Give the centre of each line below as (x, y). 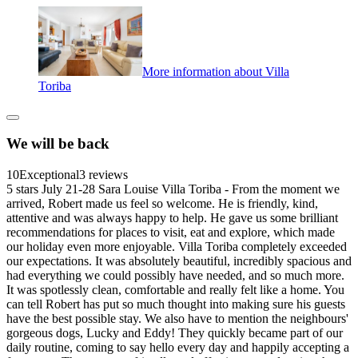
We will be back (58, 144)
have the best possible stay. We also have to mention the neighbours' (177, 319)
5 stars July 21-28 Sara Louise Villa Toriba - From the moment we (173, 189)
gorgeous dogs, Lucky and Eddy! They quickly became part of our (175, 333)
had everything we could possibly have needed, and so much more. (175, 276)
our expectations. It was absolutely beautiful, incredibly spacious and (179, 261)
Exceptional (49, 175)
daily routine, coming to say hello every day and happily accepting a (178, 348)
